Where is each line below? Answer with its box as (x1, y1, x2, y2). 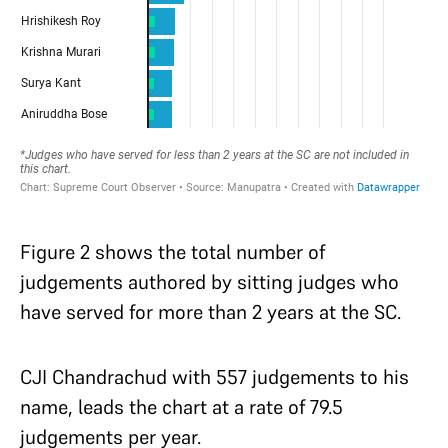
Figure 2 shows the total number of (20, 238, 325, 265)
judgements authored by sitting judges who (20, 268, 399, 295)
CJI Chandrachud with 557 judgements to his (20, 363, 409, 390)
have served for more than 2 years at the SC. (20, 298, 406, 325)
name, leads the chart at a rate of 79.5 (20, 393, 343, 420)
